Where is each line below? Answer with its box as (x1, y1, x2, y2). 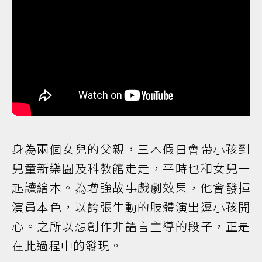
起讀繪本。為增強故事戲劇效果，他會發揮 (12, 179, 250, 196)
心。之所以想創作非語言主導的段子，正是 (12, 218, 250, 235)
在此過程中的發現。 (12, 237, 122, 254)
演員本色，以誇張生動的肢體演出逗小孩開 (12, 198, 250, 216)
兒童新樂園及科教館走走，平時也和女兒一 (12, 160, 250, 177)
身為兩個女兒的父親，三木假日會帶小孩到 (12, 140, 250, 158)
